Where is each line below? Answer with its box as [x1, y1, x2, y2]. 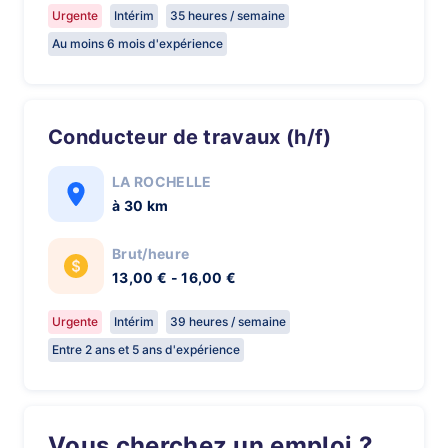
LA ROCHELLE [112, 173, 212, 190]
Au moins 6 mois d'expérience [52, 36, 223, 51]
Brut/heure [112, 245, 190, 262]
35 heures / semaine [170, 8, 285, 23]
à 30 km [112, 197, 169, 214]
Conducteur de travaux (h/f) [63, 125, 332, 149]
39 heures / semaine [170, 314, 286, 329]
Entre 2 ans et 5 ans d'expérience [52, 342, 240, 357]
